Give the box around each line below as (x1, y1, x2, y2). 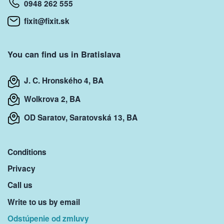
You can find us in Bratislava (7, 48, 120, 60)
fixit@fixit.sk (20, 15, 69, 27)
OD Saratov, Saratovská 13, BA (20, 111, 137, 123)
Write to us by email (7, 196, 80, 207)
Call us (7, 179, 32, 191)
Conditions (7, 146, 46, 157)
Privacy (7, 163, 35, 174)
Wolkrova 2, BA (20, 93, 80, 104)
